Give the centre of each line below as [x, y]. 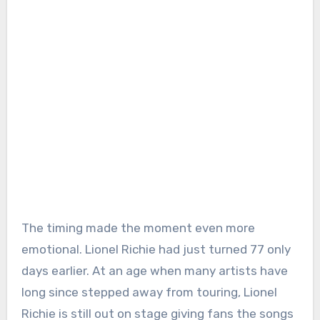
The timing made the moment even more [138, 227]
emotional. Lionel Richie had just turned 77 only [156, 249]
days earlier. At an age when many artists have [154, 270]
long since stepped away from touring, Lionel [149, 292]
